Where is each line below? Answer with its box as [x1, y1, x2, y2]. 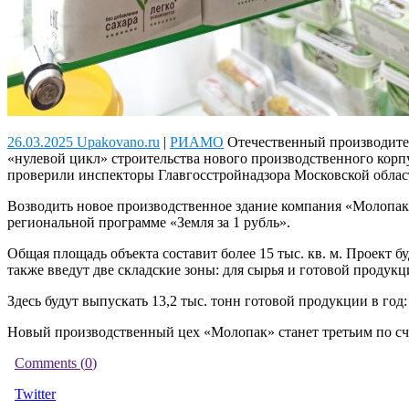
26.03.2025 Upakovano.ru [7, 134, 160, 150]
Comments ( [15, 355, 85, 371]
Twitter [15, 386, 56, 402]
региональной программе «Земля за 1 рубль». [7, 215, 290, 230]
